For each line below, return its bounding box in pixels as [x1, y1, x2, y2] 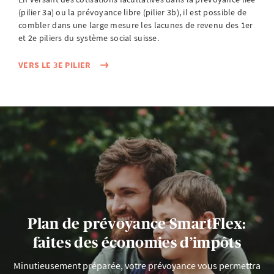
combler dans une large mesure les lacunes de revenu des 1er [18, 20, 253, 31]
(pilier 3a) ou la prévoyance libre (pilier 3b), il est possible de [18, 7, 247, 18]
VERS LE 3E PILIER [18, 59, 91, 70]
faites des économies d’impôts [32, 234, 242, 251]
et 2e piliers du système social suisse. [18, 32, 159, 43]
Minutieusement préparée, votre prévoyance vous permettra [13, 259, 261, 272]
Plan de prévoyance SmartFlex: [28, 215, 246, 232]
